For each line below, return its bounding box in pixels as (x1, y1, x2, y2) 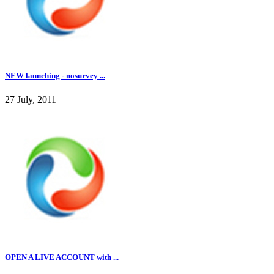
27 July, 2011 (5, 94, 56, 105)
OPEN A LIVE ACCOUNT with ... (5, 253, 119, 262)
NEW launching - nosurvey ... (5, 70, 105, 80)
